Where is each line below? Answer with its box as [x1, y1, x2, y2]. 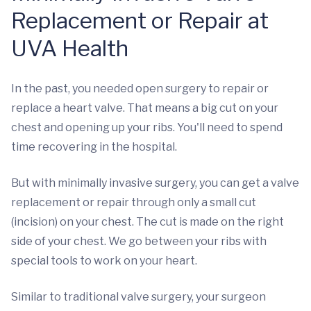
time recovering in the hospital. [11, 140, 177, 153]
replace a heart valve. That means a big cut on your [11, 101, 278, 115]
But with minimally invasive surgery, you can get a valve [11, 176, 299, 190]
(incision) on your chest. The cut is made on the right [11, 215, 284, 228]
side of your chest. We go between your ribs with [11, 235, 267, 248]
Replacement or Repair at [11, 7, 269, 34]
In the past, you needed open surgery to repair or [11, 82, 269, 95]
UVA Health [11, 35, 128, 62]
